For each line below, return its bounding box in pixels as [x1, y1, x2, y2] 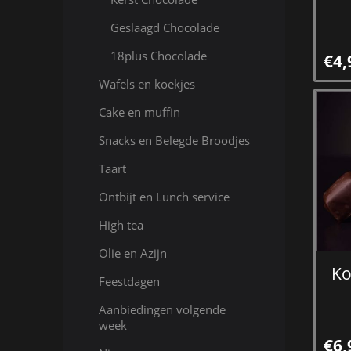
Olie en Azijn [98, 245, 167, 261]
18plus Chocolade [110, 48, 207, 63]
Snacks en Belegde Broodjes [98, 132, 250, 148]
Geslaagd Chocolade [110, 20, 219, 35]
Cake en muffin [98, 104, 180, 120]
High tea [98, 217, 143, 233]
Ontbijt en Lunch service [98, 189, 230, 204]
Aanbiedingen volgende [98, 302, 226, 317]
